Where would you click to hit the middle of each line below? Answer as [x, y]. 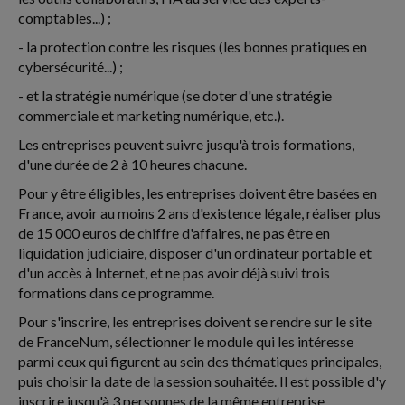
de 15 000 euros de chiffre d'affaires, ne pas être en [174, 233]
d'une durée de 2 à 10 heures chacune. [132, 164]
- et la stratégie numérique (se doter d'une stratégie [175, 95]
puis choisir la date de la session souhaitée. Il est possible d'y [202, 381]
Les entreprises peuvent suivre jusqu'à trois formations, [186, 144]
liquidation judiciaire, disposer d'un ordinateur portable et [195, 253]
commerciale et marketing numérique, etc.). [151, 115]
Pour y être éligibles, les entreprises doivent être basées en [198, 193]
